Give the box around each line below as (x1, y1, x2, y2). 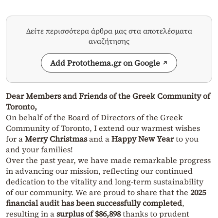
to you (174, 133, 199, 144)
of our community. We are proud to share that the (6, 186, 190, 198)
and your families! (6, 144, 73, 155)
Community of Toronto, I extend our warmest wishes (6, 122, 200, 133)
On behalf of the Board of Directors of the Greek (6, 111, 183, 123)
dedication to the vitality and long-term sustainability (6, 176, 203, 187)
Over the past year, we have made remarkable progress (6, 154, 211, 165)
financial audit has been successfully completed (6, 197, 182, 208)
